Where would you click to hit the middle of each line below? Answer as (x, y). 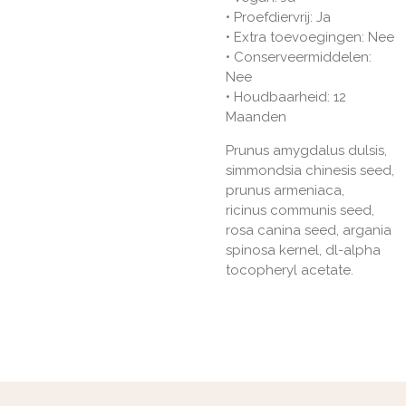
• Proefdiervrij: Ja (278, 18)
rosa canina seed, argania (309, 231)
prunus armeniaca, (285, 191)
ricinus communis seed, (300, 211)
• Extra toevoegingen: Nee (310, 38)
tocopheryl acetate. (290, 271)
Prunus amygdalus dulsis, (306, 151)
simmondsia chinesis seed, (310, 171)
